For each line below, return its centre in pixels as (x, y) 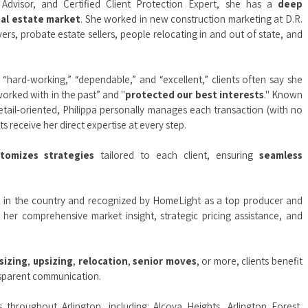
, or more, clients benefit (250, 261)
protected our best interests (195, 95)
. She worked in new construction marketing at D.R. (192, 19)
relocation (103, 261)
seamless (281, 155)
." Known (283, 95)
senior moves (165, 261)
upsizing (53, 261)
